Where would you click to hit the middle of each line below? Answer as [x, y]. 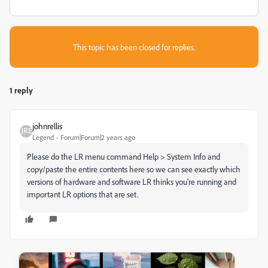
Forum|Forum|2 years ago [98, 137]
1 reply [21, 90]
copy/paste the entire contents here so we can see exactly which [134, 169]
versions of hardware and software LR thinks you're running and [132, 182]
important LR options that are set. [83, 194]
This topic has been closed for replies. [134, 47]
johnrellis [47, 126]
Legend [43, 137]
